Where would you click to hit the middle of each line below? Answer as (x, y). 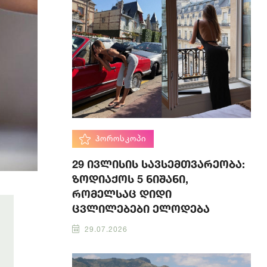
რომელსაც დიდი (122, 194)
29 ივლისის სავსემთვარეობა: (159, 164)
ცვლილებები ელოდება (141, 209)
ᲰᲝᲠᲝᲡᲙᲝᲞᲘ (121, 138)
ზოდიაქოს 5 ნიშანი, (130, 179)
